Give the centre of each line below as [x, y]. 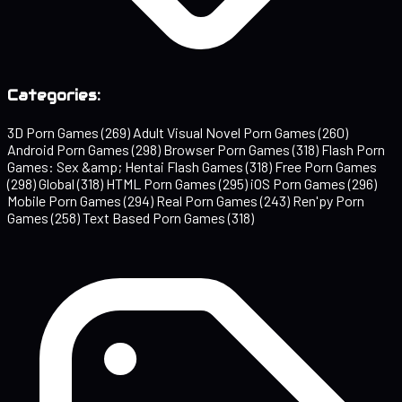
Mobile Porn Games [66, 201]
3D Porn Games [54, 133]
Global [58, 184]
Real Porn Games [208, 201]
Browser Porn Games [228, 150]
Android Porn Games [70, 150]
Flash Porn [353, 150]
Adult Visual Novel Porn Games [226, 133]
